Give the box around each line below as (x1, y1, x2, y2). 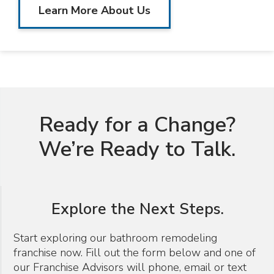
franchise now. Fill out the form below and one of (13, 245, 256, 260)
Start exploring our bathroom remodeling (13, 231, 217, 245)
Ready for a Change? (39, 111, 235, 139)
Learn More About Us (39, 3, 150, 18)
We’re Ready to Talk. (39, 135, 235, 163)
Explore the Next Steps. (51, 199, 224, 220)
